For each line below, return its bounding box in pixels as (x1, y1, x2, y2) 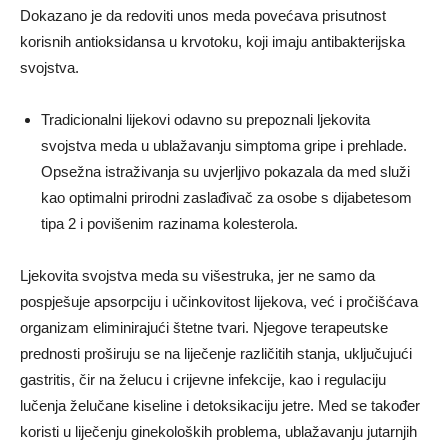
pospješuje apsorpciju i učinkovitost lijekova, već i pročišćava (20, 292, 418, 310)
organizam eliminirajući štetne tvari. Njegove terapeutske (20, 318, 388, 336)
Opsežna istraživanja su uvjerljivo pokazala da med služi (41, 162, 410, 180)
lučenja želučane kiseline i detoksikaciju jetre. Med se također (20, 396, 420, 414)
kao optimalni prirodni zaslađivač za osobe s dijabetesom (41, 188, 412, 206)
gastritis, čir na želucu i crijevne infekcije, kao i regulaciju (20, 370, 386, 388)
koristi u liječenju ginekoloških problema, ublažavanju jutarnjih (20, 422, 417, 440)
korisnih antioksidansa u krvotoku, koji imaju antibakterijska (20, 32, 405, 50)
